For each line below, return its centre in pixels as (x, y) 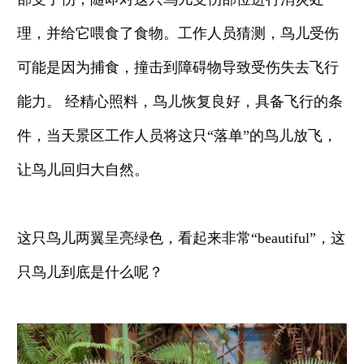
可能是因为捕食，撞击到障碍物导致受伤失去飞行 (178, 67)
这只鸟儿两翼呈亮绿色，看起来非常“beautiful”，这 (181, 238)
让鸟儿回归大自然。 (83, 169)
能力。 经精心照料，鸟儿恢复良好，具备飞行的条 (180, 101)
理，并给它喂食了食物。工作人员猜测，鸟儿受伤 (178, 33)
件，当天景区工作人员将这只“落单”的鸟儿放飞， (177, 135)
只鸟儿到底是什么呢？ (90, 272)
